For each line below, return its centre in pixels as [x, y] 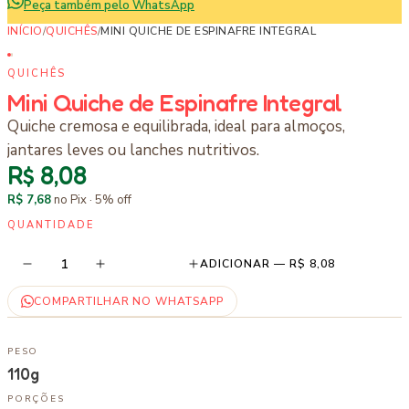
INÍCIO [25, 31]
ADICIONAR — [245, 264]
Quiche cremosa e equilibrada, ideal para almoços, [176, 126]
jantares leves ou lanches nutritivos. [133, 150]
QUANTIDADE [51, 225]
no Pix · [73, 200]
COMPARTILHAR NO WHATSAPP [129, 301]
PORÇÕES [36, 399]
